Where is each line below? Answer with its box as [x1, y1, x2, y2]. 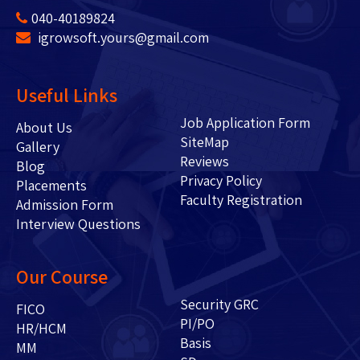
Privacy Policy [179, 170, 262, 190]
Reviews [179, 151, 229, 170]
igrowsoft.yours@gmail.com [35, 27, 209, 47]
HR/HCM [16, 318, 67, 337]
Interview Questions [16, 214, 141, 233]
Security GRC [179, 294, 259, 313]
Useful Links [16, 81, 117, 108]
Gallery [16, 137, 59, 156]
